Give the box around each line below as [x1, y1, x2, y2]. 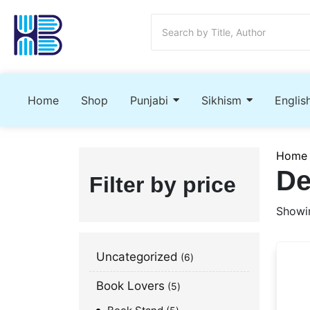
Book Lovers [96, 278, 165, 293]
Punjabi [130, 93, 168, 107]
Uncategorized [96, 249, 178, 264]
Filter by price [89, 172, 236, 197]
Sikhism [201, 93, 241, 107]
